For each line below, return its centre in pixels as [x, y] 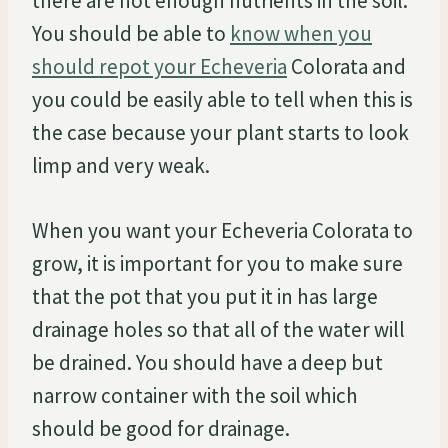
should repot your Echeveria [159, 66]
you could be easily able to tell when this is [222, 99]
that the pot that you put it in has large [205, 296]
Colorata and [346, 66]
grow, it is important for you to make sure [217, 263]
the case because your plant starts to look [220, 132]
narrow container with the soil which [195, 395]
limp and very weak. [121, 165]
